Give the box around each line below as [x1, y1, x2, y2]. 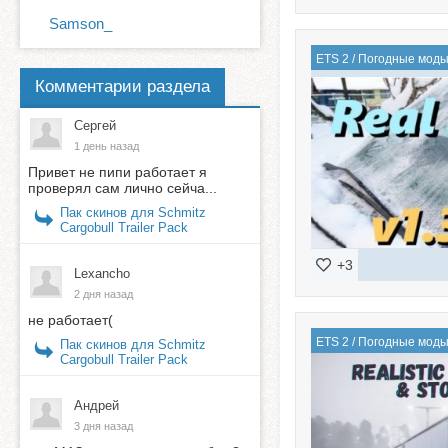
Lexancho [74, 265, 130, 281]
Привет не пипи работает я [28, 163, 207, 180]
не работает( [28, 311, 113, 328]
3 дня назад [74, 419, 133, 432]
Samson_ [48, 15, 112, 33]
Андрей [74, 397, 119, 413]
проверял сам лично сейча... [28, 179, 217, 196]
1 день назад [74, 139, 139, 152]
